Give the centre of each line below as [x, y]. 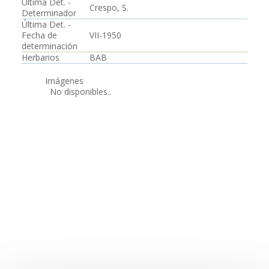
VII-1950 [105, 35]
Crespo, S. [109, 8]
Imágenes [64, 81]
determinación [50, 46]
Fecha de [39, 35]
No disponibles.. [78, 92]
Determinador [49, 13]
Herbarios [41, 57]
